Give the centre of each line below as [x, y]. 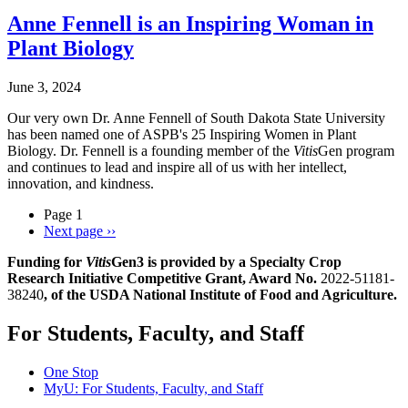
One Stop [71, 372]
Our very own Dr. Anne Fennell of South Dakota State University [196, 118]
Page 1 [63, 215]
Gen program [356, 151]
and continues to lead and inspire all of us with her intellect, [177, 168]
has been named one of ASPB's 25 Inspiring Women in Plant [182, 135]
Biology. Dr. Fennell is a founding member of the [150, 151]
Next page [73, 231]
